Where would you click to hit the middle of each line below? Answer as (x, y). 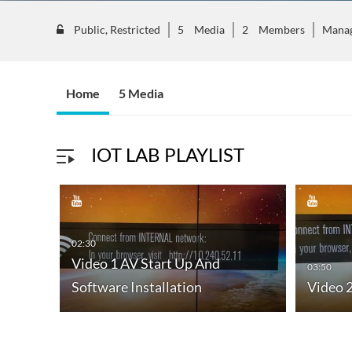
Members (282, 29)
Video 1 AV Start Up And (146, 264)
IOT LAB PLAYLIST (168, 154)
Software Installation (137, 287)
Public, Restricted (116, 29)
